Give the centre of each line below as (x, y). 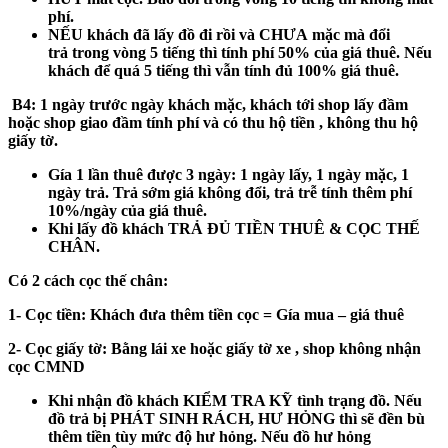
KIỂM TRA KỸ (238, 400)
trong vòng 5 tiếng (135, 52)
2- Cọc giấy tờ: (57, 348)
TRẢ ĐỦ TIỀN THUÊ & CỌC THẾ (294, 228)
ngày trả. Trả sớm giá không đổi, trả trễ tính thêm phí (230, 192)
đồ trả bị (79, 418)
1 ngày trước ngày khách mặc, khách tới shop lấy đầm (222, 104)
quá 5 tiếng (151, 70)
